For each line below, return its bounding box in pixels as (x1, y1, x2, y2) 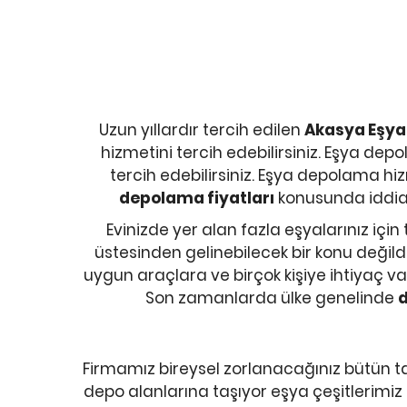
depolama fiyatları (118, 187, 274, 209)
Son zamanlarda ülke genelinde (144, 287, 398, 309)
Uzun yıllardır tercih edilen (99, 119, 304, 141)
